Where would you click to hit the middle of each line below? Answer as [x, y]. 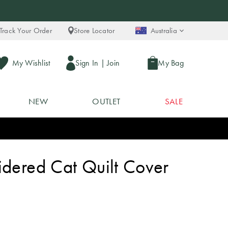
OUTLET [106, 101]
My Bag [171, 63]
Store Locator [94, 31]
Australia [164, 31]
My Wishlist [31, 63]
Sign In [87, 63]
